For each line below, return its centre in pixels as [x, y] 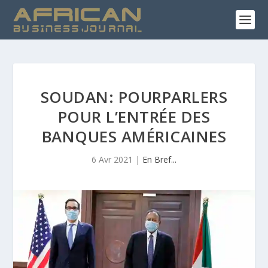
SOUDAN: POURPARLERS [134, 97]
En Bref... [159, 159]
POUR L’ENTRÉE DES [134, 117]
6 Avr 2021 [112, 159]
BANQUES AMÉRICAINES [134, 136]
